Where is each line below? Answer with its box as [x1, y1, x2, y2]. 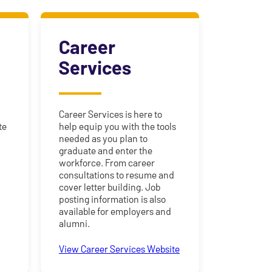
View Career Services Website [58, 243, 180, 255]
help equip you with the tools [58, 120, 176, 132]
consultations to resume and [58, 169, 174, 181]
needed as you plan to [58, 132, 148, 144]
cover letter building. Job [58, 181, 160, 193]
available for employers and [58, 205, 171, 217]
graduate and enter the [58, 144, 152, 157]
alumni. [58, 217, 90, 229]
